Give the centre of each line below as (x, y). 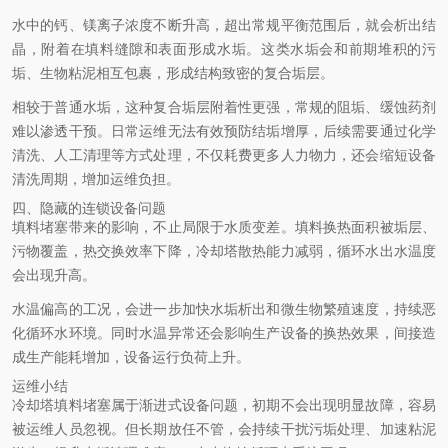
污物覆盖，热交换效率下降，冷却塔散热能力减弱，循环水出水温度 (224, 251)
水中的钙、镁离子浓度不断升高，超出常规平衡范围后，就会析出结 (224, 25)
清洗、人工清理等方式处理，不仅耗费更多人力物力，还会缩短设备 (224, 155)
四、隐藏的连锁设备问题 (89, 208)
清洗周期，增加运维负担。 (96, 179)
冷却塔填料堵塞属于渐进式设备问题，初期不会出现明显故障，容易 (224, 405)
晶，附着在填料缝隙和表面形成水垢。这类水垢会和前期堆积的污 (224, 49)
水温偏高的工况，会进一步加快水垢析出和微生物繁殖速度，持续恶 (224, 309)
